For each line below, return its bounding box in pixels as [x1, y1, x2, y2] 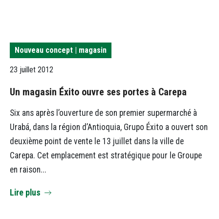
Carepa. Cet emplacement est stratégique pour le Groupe [10, 151, 202, 161]
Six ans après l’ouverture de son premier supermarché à [10, 108, 197, 118]
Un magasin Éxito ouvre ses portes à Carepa [10, 86, 187, 98]
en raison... [10, 165, 46, 175]
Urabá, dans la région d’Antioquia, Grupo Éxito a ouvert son [10, 122, 208, 132]
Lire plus [10, 187, 41, 197]
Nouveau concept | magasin [15, 45, 107, 55]
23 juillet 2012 [10, 65, 53, 74]
